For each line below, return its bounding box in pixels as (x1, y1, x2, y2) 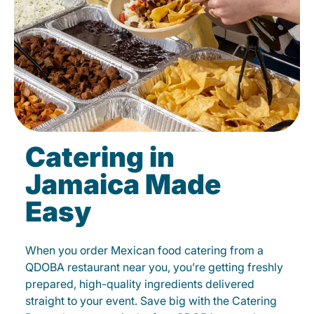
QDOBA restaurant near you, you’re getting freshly (25, 260, 283, 275)
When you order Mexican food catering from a (25, 243, 264, 258)
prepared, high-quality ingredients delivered (25, 277, 254, 292)
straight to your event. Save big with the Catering (25, 294, 277, 308)
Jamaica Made (25, 168, 221, 201)
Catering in (25, 140, 175, 174)
